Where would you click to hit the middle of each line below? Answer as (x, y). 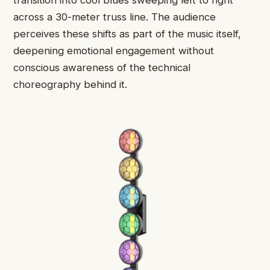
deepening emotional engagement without (114, 51)
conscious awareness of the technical (102, 68)
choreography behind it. (70, 85)
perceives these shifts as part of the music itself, (127, 34)
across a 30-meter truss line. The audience (115, 17)
